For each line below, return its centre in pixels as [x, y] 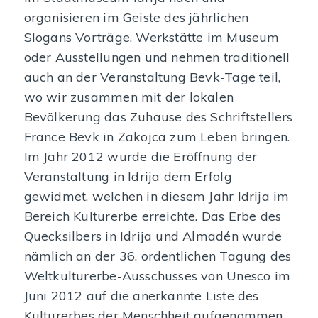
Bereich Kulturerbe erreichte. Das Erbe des [153, 216]
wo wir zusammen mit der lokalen [129, 97]
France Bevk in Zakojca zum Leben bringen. [157, 137]
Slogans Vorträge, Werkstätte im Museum [152, 38]
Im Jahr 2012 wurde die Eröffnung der [141, 157]
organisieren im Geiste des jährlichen [136, 18]
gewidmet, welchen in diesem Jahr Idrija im [157, 197]
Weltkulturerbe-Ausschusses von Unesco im [157, 276]
